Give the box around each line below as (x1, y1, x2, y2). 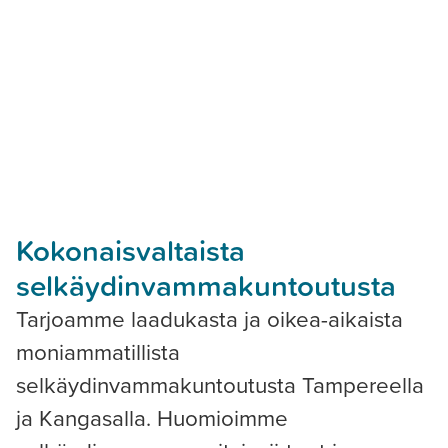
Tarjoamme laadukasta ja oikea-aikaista (16, 302, 403, 336)
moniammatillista (16, 335, 180, 369)
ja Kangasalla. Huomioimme (16, 401, 288, 435)
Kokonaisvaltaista (16, 228, 253, 271)
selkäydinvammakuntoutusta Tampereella (16, 368, 424, 402)
